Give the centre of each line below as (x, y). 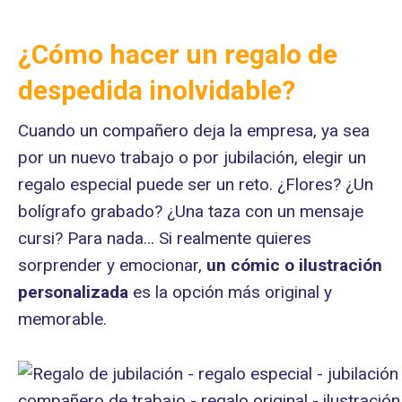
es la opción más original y (230, 293)
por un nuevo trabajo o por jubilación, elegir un (192, 158)
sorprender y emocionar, (112, 266)
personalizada (73, 293)
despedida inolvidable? (157, 91)
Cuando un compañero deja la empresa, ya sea (194, 131)
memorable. (62, 319)
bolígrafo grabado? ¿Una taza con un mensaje (191, 212)
